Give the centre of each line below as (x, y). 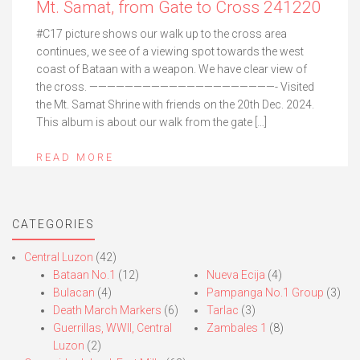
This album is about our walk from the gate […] (151, 123)
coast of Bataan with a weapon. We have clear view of (172, 70)
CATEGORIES (53, 225)
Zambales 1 (236, 328)
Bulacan (74, 293)
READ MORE (75, 157)
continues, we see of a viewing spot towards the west (170, 52)
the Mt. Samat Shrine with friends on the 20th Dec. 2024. (175, 105)
